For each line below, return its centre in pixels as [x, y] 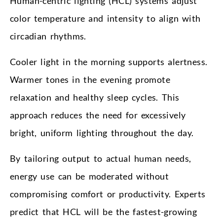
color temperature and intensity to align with [105, 18]
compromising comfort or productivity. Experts [108, 194]
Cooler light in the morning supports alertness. [109, 61]
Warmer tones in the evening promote [90, 79]
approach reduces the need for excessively [98, 115]
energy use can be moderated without [89, 176]
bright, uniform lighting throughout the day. [102, 132]
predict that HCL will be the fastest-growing [104, 211]
